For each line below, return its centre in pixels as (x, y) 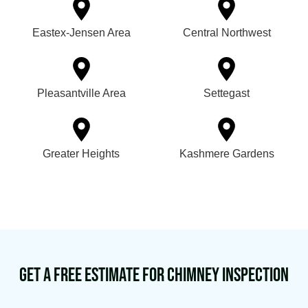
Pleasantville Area (81, 93)
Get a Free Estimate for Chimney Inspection (154, 276)
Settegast (227, 93)
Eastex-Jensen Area (81, 33)
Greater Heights (81, 154)
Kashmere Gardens (227, 154)
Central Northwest (227, 33)
